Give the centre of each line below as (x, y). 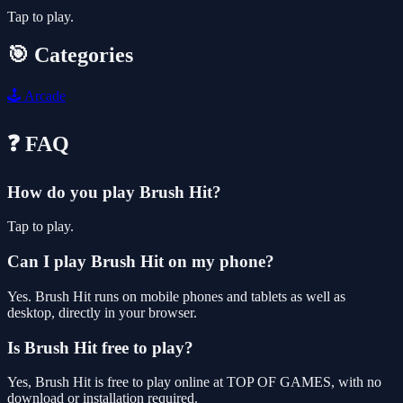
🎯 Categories (70, 54)
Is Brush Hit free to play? (100, 347)
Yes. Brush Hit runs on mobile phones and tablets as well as (176, 296)
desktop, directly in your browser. (102, 312)
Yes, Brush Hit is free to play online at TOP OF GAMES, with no (194, 382)
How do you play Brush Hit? (114, 192)
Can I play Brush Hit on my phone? (141, 262)
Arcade (44, 95)
